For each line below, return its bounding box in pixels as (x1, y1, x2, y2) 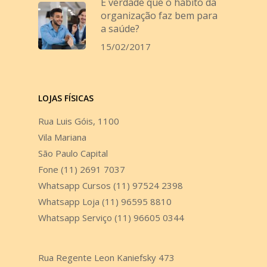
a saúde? (101, 22, 139, 35)
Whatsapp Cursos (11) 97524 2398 (38, 179, 183, 191)
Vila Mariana (38, 131, 86, 143)
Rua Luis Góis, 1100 (38, 115, 119, 127)
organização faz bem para (101, 9, 218, 22)
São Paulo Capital (38, 147, 108, 159)
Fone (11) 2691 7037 (38, 163, 125, 175)
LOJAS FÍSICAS (38, 92, 94, 104)
